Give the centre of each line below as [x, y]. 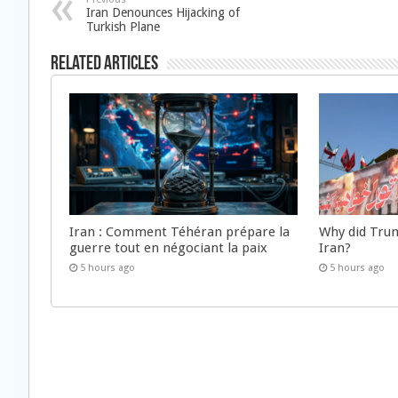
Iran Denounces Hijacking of [163, 12]
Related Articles [104, 64]
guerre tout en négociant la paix [168, 247]
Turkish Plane [123, 27]
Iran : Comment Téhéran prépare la [179, 231]
